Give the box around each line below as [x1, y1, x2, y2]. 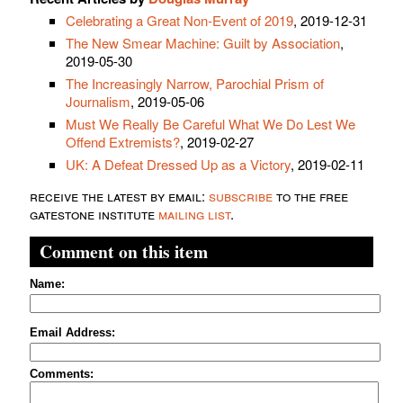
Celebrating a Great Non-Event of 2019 [66, 10, 293, 30]
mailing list [158, 203, 230, 223]
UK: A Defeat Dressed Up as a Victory [66, 154, 291, 174]
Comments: [30, 366, 94, 381]
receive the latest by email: [30, 185, 209, 205]
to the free [273, 185, 348, 205]
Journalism [66, 91, 130, 111]
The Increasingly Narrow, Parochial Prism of [66, 73, 324, 93]
